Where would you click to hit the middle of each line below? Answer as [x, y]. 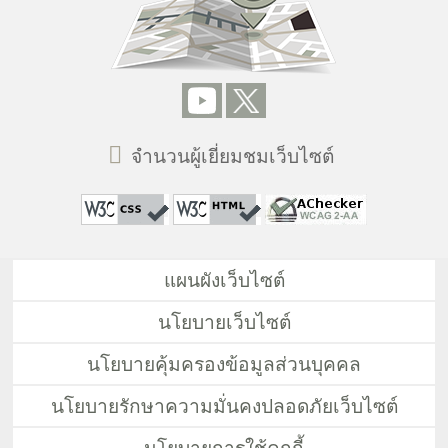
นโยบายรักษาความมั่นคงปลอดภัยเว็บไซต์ [224, 406]
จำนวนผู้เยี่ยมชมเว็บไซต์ [233, 156]
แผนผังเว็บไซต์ [224, 280]
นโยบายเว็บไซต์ [224, 322]
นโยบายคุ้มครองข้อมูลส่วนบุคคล [224, 364]
